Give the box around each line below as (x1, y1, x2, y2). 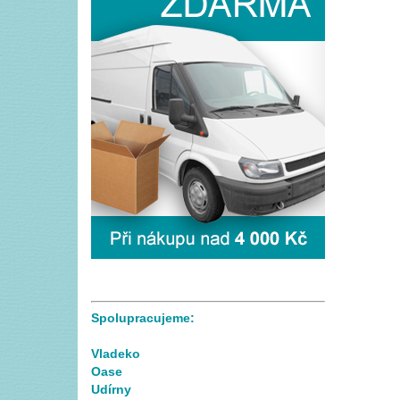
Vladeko (91, 346, 140, 362)
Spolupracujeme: (91, 311, 195, 326)
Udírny (91, 382, 131, 397)
